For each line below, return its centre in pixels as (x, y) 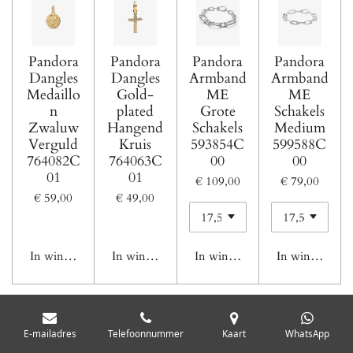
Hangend (136, 128)
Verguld (54, 145)
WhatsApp (308, 333)
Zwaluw (53, 128)
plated (136, 111)
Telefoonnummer (145, 333)
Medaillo (53, 95)
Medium (299, 128)
